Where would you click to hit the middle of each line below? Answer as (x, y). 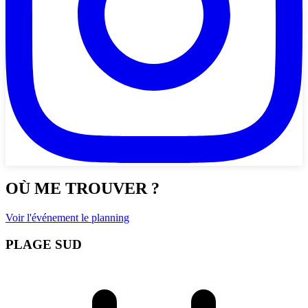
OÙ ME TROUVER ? (82, 188)
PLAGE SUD (44, 244)
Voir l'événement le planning (67, 217)
